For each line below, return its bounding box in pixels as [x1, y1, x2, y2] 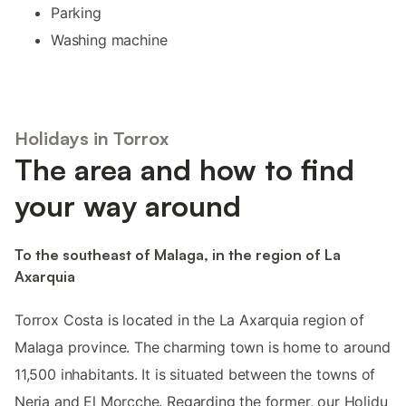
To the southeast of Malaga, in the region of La [14, 245, 341, 264]
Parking [51, 3, 101, 22]
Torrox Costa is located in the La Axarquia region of [14, 310, 364, 329]
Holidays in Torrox [14, 127, 169, 150]
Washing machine [51, 30, 168, 49]
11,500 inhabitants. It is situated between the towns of [14, 364, 376, 383]
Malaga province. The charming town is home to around [14, 337, 391, 356]
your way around [14, 188, 241, 225]
